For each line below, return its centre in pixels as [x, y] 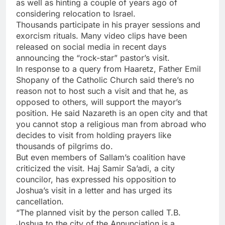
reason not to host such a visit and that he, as [102, 91]
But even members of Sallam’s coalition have [101, 157]
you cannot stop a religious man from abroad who [111, 124]
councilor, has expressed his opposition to [96, 179]
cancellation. [40, 201]
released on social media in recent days [91, 46]
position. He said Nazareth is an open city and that [112, 113]
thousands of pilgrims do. [65, 146]
